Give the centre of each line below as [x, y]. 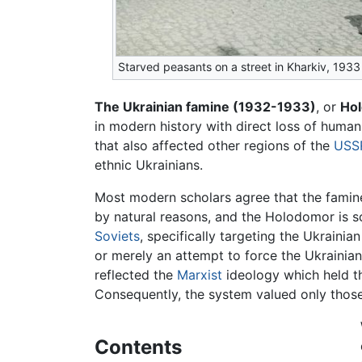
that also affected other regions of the [214, 146]
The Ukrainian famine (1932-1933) [205, 107]
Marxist [200, 275]
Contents [138, 347]
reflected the [136, 275]
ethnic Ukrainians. [149, 165]
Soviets [117, 236]
